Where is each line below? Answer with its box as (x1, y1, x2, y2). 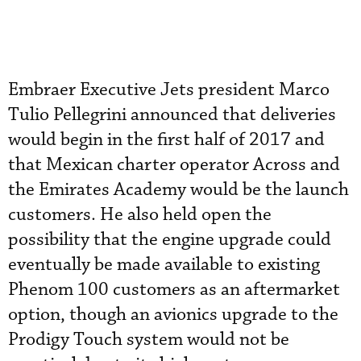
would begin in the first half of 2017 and (8, 128, 325, 151)
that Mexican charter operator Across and (8, 153, 340, 176)
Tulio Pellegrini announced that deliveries (8, 103, 336, 127)
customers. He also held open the (8, 203, 272, 226)
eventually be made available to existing (8, 253, 320, 276)
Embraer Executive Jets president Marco (8, 78, 330, 102)
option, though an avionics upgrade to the (8, 303, 338, 326)
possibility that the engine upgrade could (8, 228, 331, 251)
